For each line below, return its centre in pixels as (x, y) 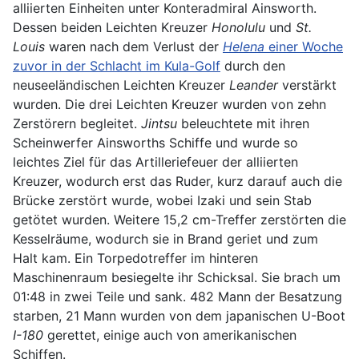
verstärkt (307, 85)
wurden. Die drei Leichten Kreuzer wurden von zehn (169, 104)
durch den (253, 65)
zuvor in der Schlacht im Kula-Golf (117, 65)
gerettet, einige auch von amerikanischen (170, 335)
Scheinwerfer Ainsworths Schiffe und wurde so (155, 142)
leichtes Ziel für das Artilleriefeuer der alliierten (155, 161)
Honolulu (238, 27)
